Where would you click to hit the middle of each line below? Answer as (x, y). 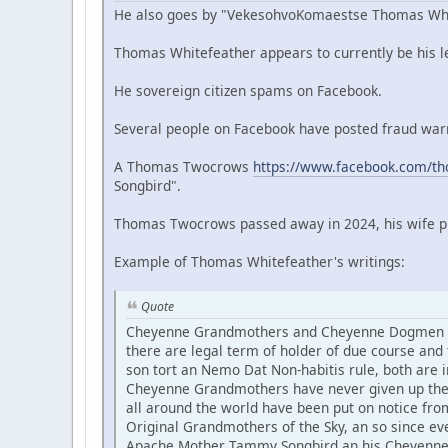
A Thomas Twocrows (183, 167)
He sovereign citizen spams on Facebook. (248, 91)
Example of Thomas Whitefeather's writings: (259, 262)
